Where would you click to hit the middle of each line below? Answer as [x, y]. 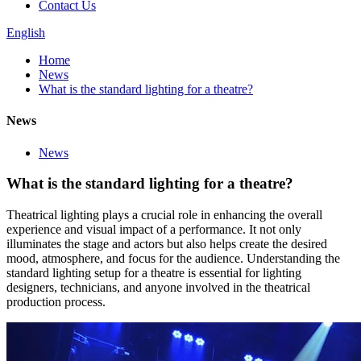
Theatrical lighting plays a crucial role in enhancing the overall [164, 214]
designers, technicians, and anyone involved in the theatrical [158, 287]
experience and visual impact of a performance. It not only [154, 229]
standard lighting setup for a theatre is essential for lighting [154, 272]
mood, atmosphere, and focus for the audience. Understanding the [173, 258]
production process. [56, 301]
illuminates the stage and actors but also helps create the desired [167, 243]
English [26, 33]
